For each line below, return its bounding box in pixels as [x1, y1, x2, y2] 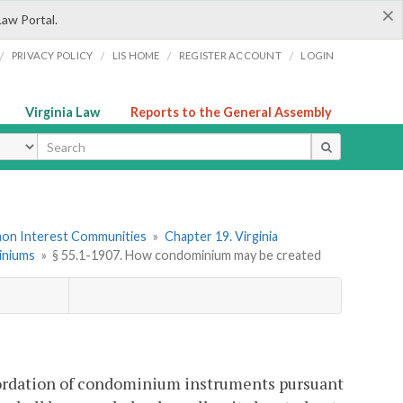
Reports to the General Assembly [130, 104, 332, 120]
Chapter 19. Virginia [164, 228, 278, 245]
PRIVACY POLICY [11, 49, 94, 61]
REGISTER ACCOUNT [178, 49, 282, 61]
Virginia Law [25, 104, 100, 120]
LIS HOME [112, 49, 160, 61]
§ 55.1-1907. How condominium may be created [52, 247, 322, 264]
